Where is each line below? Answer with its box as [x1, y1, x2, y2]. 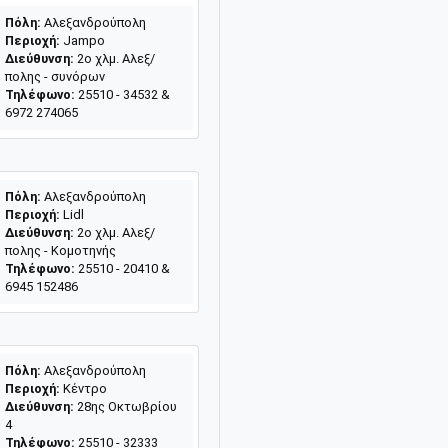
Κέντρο [59, 380, 107, 396]
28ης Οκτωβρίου [73, 398, 177, 414]
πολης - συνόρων [4, 68, 105, 84]
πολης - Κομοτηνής [4, 242, 116, 258]
